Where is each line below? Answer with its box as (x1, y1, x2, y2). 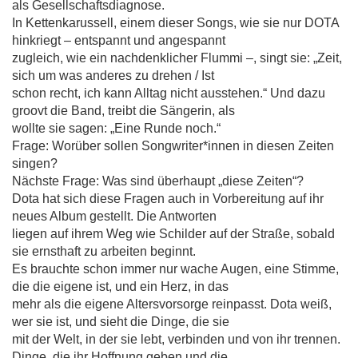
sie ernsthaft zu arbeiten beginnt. (12, 245, 196, 258)
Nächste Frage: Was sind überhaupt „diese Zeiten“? (12, 174, 304, 188)
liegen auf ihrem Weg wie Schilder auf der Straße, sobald (12, 227, 335, 241)
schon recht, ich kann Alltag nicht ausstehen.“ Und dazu (12, 86, 325, 100)
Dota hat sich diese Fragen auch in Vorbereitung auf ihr (12, 192, 324, 205)
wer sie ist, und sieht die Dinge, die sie (12, 315, 229, 328)
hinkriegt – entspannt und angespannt (12, 34, 225, 47)
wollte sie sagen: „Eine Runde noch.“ (12, 121, 221, 135)
